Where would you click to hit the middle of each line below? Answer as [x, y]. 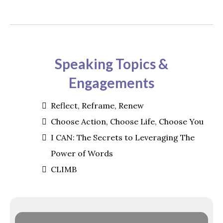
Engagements [111, 82]
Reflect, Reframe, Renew [97, 105]
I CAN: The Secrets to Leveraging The [123, 137]
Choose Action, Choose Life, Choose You [127, 121]
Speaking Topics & [111, 63]
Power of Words [82, 153]
